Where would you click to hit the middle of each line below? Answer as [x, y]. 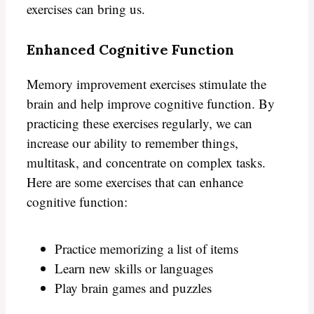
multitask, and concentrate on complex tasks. [146, 162]
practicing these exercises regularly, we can [139, 123]
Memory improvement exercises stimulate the [146, 83]
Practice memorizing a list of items [146, 249]
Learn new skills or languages [134, 268]
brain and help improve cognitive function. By [151, 103]
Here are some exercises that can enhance [135, 182]
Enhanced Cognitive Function [130, 49]
